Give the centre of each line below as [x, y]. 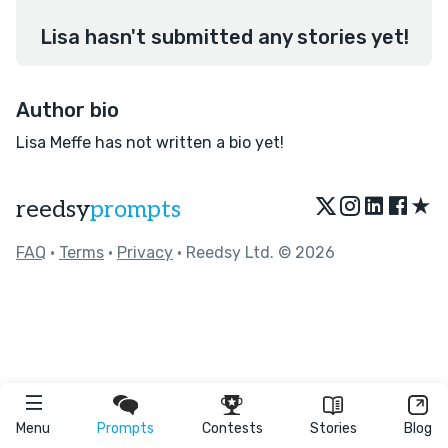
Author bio [67, 110]
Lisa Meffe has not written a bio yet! [150, 142]
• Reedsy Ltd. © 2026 [254, 252]
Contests [232, 428]
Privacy [145, 252]
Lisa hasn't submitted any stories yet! [224, 37]
